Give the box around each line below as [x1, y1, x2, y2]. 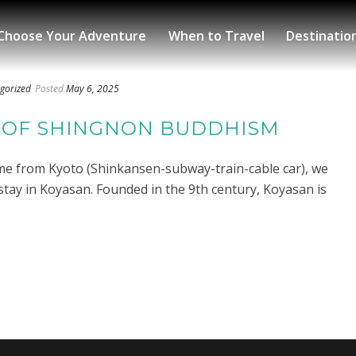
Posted [35, 81, 64, 95]
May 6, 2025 [66, 81, 119, 95]
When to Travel [168, 26, 265, 44]
